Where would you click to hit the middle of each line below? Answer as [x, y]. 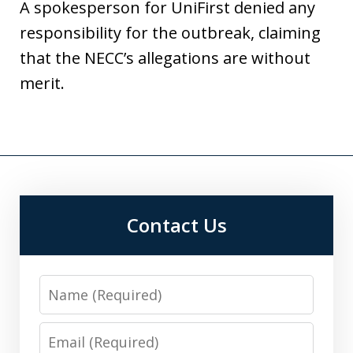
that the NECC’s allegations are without [165, 58]
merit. [42, 84]
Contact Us [176, 225]
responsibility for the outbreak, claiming [170, 33]
